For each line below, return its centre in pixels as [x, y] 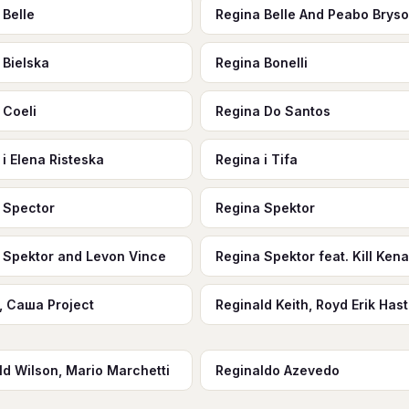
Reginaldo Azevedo [277, 370]
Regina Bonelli [261, 63]
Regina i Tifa [256, 159]
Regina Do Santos [273, 111]
